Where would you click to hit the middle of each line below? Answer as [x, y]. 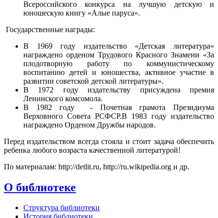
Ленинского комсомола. [63, 98]
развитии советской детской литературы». [93, 81]
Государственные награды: [49, 29]
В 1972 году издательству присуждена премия [119, 90]
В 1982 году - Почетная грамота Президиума [119, 107]
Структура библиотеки [62, 208]
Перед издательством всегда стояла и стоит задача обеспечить [109, 141]
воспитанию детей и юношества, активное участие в [119, 72]
